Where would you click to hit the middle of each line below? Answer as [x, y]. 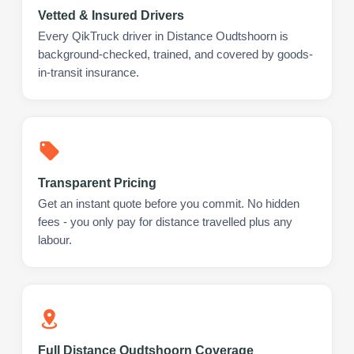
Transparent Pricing [97, 183]
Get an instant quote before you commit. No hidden [169, 203]
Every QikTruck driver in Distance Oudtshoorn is [163, 36]
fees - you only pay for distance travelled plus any [165, 222]
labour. [55, 240]
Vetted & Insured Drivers [111, 15]
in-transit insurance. [88, 72]
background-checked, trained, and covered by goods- [175, 54]
